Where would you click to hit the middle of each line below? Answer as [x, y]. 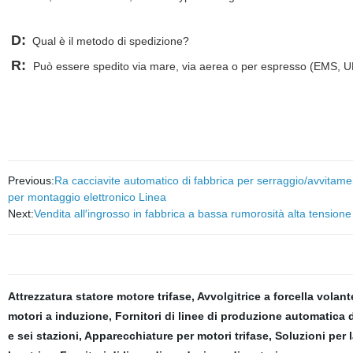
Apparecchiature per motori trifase [176, 336]
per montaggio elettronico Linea [87, 197]
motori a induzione [58, 316]
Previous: [31, 180]
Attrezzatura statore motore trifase [99, 296]
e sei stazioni [43, 336]
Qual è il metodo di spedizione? [109, 41]
